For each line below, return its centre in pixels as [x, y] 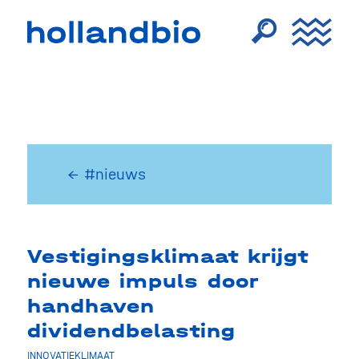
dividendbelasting [131, 331]
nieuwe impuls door [142, 281]
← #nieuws [106, 174]
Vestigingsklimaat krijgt [167, 256]
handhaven [91, 306]
